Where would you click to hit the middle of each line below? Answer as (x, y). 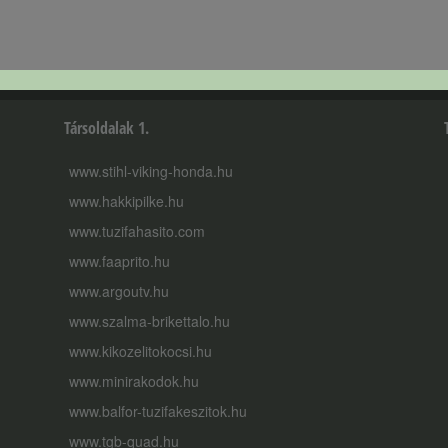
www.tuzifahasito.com (137, 231)
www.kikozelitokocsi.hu (140, 351)
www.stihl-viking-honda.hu (151, 171)
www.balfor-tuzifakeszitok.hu (158, 411)
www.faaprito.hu (119, 261)
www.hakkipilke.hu (126, 201)
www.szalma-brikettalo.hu (149, 321)
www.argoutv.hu (119, 291)
